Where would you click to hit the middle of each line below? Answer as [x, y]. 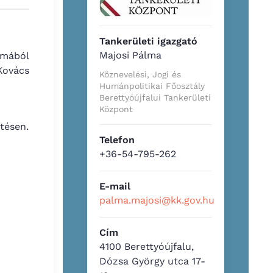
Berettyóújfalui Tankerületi [155, 97]
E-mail [115, 186]
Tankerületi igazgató [149, 41]
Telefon [117, 140]
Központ [116, 109]
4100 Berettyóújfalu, [147, 246]
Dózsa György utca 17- [153, 261]
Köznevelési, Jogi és [140, 74]
